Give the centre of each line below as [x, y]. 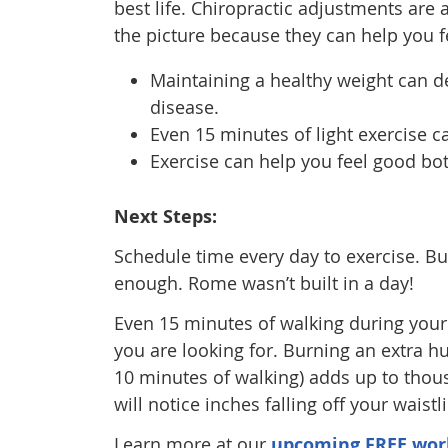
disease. [184, 107]
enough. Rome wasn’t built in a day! [264, 283]
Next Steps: [165, 216]
